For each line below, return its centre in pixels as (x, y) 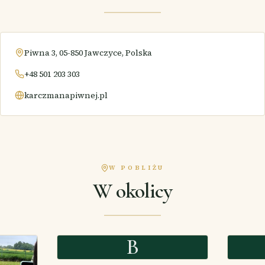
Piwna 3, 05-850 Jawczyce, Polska (88, 53)
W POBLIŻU (137, 167)
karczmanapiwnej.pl (66, 95)
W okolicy (132, 191)
